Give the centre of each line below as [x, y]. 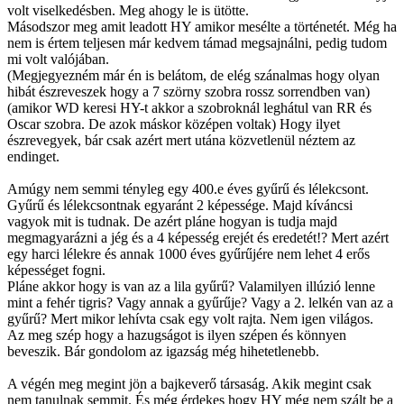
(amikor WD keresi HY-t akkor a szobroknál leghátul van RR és [189, 107]
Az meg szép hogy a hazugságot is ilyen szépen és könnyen [177, 335]
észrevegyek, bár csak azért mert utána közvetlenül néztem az [181, 140]
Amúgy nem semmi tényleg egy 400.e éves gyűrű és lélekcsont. [188, 188]
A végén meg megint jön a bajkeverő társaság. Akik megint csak [189, 383]
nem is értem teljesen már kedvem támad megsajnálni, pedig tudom [197, 42]
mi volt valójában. [58, 59]
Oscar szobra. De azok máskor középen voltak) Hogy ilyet [174, 124]
